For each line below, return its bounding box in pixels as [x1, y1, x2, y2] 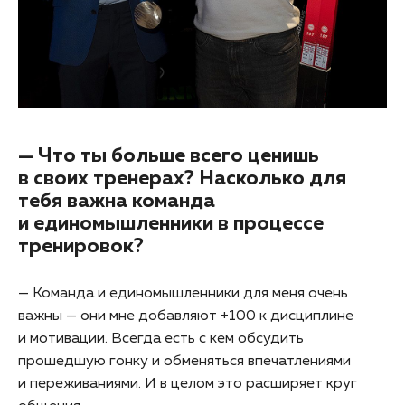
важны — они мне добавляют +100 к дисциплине [18, 308, 353, 324]
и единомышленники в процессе [18, 213, 324, 234]
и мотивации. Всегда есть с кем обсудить [18, 331, 304, 346]
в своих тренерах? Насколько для [18, 168, 346, 189]
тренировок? [18, 236, 144, 257]
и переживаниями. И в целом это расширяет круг [18, 376, 357, 391]
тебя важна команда [18, 191, 215, 212]
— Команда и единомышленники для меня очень [18, 286, 348, 301]
